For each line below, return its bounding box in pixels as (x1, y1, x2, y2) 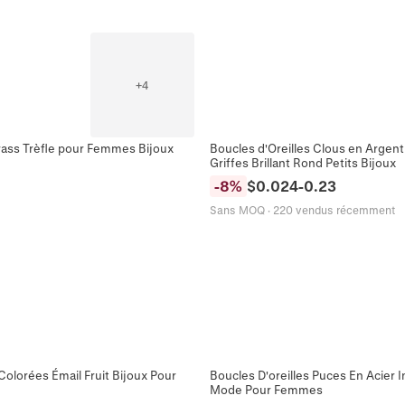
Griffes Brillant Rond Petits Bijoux (210, 155, 396, 169)
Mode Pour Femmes (210, 381, 323, 396)
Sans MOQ (210, 202, 265, 216)
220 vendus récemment (273, 202, 395, 216)
